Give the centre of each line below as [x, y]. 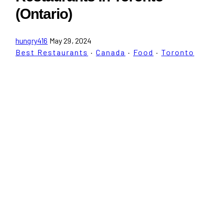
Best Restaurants [52, 52]
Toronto [178, 52]
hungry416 [32, 40]
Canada [111, 52]
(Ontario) [46, 14]
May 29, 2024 [70, 40]
